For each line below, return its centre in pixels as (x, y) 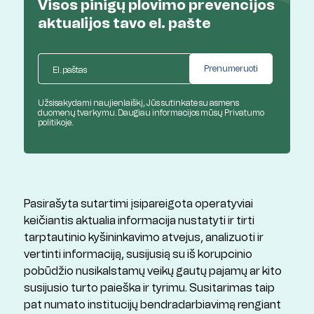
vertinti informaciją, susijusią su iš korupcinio (138, 254)
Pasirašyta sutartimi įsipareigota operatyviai (138, 204)
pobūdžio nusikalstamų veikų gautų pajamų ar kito (152, 271)
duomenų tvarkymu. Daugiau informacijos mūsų (131, 113)
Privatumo (244, 113)
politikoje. (55, 123)
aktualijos (75, 23)
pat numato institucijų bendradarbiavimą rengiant (152, 305)
